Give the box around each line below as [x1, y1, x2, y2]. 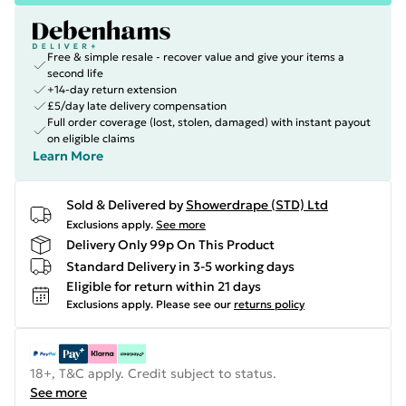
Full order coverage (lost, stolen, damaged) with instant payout [47, 115, 371, 129]
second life [47, 66, 103, 80]
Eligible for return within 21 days [66, 278, 261, 295]
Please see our [156, 297, 231, 311]
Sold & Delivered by [66, 197, 183, 213]
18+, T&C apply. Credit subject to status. [30, 365, 276, 382]
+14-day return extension [47, 82, 177, 96]
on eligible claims [47, 131, 135, 145]
